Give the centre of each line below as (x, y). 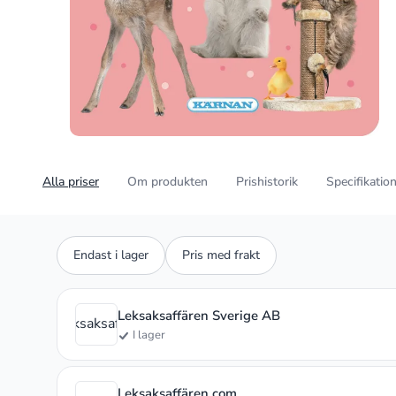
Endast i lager (111, 255)
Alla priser (71, 181)
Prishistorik (267, 181)
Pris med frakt (221, 255)
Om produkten (168, 181)
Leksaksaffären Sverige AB (199, 315)
